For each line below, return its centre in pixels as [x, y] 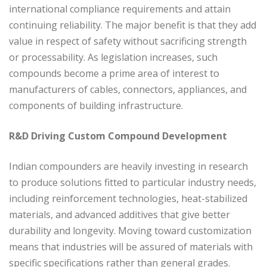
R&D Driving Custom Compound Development [118, 136]
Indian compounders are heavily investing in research [128, 166]
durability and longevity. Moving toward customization [130, 230]
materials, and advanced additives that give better [119, 214]
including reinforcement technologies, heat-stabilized [128, 198]
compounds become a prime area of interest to [114, 73]
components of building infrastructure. [96, 105]
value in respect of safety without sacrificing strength [128, 41]
